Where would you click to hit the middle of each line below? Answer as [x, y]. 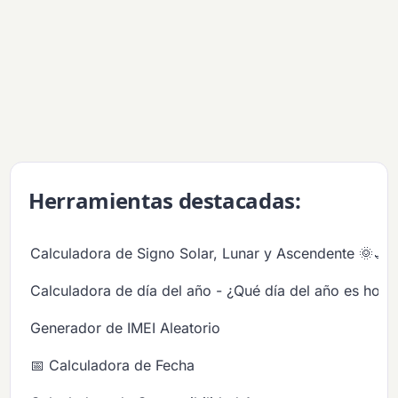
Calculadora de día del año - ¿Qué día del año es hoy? [213, 290]
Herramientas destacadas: [165, 200]
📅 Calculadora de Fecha [113, 365]
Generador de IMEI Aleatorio [126, 327]
